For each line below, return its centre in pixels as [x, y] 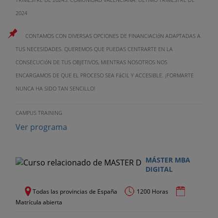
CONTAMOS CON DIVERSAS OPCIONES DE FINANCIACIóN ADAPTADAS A [113, 36]
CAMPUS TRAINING [39, 112]
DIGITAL [159, 169]
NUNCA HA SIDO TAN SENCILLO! [55, 88]
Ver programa [41, 127]
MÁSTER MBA [168, 160]
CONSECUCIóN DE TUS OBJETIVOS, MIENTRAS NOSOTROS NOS [91, 62]
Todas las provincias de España [75, 192]
